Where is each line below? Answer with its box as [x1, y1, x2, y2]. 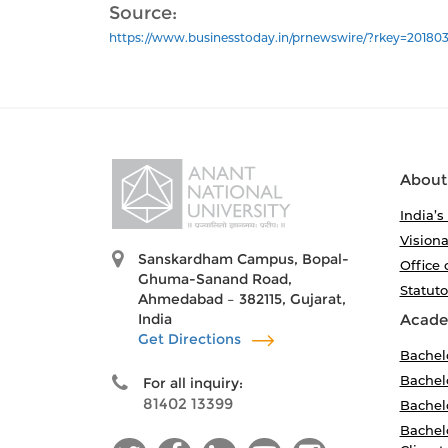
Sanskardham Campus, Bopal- [138, 250, 349, 268]
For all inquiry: [143, 374, 243, 392]
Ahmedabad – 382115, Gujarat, [138, 290, 346, 308]
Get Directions [138, 330, 245, 348]
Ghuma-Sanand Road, [138, 270, 292, 288]
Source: [109, 2, 177, 24]
